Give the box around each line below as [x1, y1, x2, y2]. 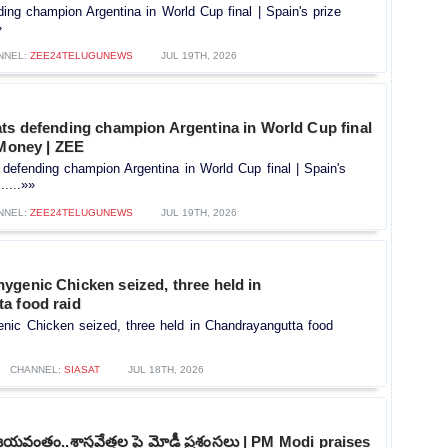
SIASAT [63, 364, 100, 376]
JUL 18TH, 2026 [127, 364, 204, 376]
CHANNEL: [9, 364, 64, 376]
